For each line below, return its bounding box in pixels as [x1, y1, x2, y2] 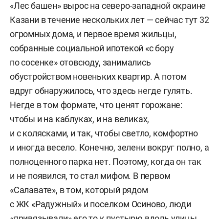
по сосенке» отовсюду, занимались [10, 57, 151, 68]
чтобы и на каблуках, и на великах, [10, 114, 150, 125]
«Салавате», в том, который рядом [10, 185, 148, 196]
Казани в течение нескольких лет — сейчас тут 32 [10, 15, 209, 25]
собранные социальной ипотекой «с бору [10, 43, 174, 54]
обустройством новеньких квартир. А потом [10, 71, 187, 82]
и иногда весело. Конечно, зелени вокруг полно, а [10, 142, 209, 153]
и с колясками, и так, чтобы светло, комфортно [10, 128, 198, 139]
